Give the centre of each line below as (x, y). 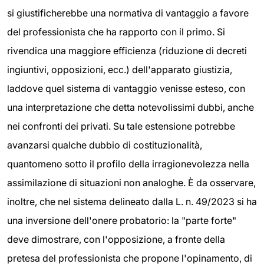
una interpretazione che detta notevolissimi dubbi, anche (131, 108)
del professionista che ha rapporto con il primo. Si (116, 32)
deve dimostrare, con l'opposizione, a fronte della (116, 240)
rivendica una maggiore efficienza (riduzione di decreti (127, 51)
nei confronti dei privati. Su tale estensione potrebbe (121, 126)
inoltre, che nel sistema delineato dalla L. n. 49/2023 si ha (132, 202)
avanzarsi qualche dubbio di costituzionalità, (105, 145)
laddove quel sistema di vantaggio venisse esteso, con (126, 89)
